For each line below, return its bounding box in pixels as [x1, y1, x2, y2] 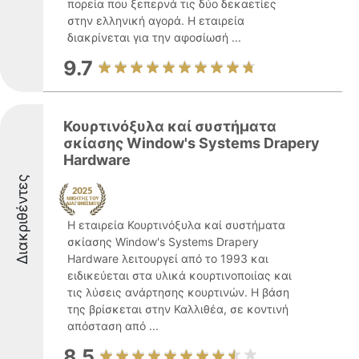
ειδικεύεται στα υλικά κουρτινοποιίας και [67, 268, 292, 282]
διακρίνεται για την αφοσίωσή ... [67, 30, 241, 44]
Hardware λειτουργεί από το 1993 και [67, 252, 268, 265]
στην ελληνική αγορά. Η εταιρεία [67, 14, 244, 27]
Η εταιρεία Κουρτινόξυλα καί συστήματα [67, 218, 285, 232]
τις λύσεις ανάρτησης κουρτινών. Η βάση [67, 285, 289, 299]
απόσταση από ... [67, 319, 159, 333]
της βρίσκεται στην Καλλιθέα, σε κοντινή [67, 302, 288, 316]
